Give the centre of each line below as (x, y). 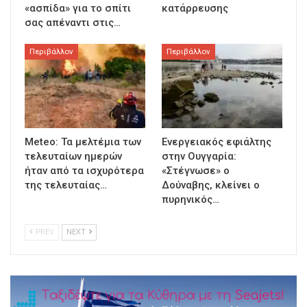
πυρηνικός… (191, 200)
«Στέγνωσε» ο (196, 171)
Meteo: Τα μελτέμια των (83, 142)
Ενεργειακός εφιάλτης (217, 142)
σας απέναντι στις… (73, 23)
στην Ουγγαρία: (199, 157)
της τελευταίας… (66, 185)
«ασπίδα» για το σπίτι (78, 9)
